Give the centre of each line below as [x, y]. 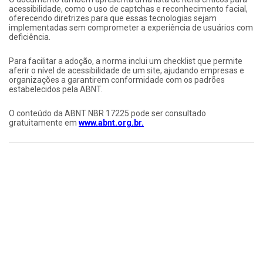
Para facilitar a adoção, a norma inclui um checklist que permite [126, 61]
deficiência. [30, 37]
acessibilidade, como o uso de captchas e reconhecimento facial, [128, 9]
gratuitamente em [44, 122]
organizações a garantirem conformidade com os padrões [117, 80]
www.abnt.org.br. [111, 122]
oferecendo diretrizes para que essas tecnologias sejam [113, 18]
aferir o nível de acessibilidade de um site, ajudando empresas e [127, 70]
